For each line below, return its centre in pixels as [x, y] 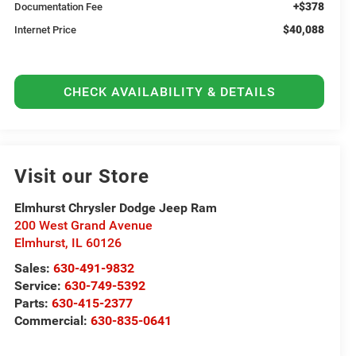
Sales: [33, 269]
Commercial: [53, 321]
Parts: [33, 304]
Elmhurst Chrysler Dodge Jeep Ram [116, 208]
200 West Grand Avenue [84, 226]
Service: [38, 286]
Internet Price [46, 30]
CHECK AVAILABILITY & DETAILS [169, 92]
